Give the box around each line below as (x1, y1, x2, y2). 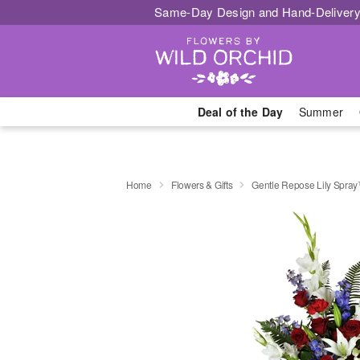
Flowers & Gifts (170, 177, 233, 191)
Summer (299, 104, 343, 120)
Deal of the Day (197, 104, 283, 120)
